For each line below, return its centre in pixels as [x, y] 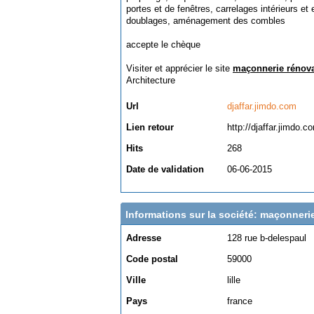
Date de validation [165, 169]
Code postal [152, 259]
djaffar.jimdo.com [262, 106]
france [240, 301]
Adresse [144, 238]
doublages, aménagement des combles [206, 21]
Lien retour [150, 127]
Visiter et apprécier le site [179, 68]
